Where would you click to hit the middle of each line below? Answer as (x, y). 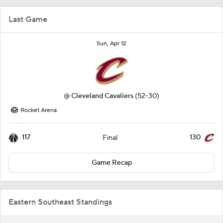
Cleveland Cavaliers (102, 96)
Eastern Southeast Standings (60, 202)
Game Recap (111, 163)
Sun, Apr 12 (111, 43)
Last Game (28, 19)
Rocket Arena (39, 110)
